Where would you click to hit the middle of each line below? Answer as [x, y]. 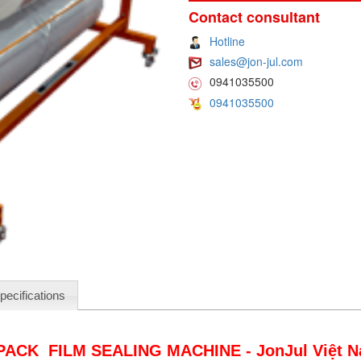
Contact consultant [254, 17]
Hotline [227, 41]
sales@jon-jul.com [256, 61]
